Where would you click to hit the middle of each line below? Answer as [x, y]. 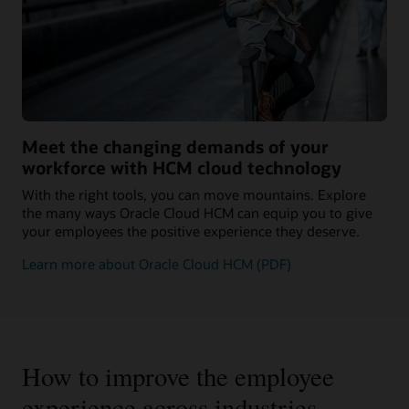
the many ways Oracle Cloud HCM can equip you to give [197, 212]
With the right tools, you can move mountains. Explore [194, 194]
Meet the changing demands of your [175, 147]
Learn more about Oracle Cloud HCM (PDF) [157, 264]
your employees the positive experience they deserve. [191, 231]
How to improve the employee [178, 376]
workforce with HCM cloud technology [182, 168]
